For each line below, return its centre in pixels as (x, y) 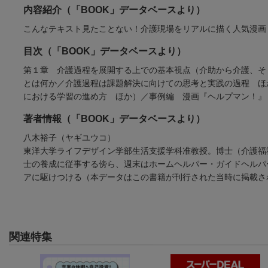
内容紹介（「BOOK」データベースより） (114, 10)
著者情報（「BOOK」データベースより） (114, 118)
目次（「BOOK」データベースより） (105, 51)
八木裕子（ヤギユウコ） (69, 137)
